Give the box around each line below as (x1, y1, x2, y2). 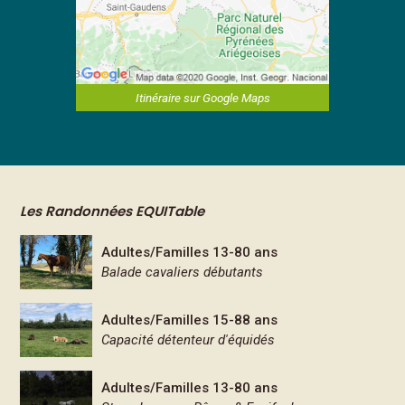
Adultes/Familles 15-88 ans (101, 312, 278, 328)
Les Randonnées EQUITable (20, 202, 205, 221)
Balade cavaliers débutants (101, 264, 264, 280)
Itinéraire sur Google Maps (135, 90, 270, 105)
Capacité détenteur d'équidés (101, 332, 276, 348)
